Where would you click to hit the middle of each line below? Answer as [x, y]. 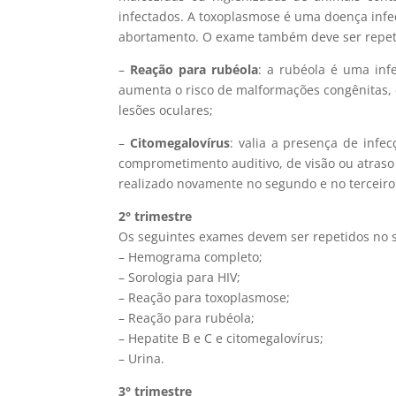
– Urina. [142, 358]
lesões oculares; [166, 110]
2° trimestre [156, 216]
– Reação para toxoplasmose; [205, 297]
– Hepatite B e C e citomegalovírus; [221, 338]
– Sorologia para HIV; [180, 277]
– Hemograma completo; [191, 256]
